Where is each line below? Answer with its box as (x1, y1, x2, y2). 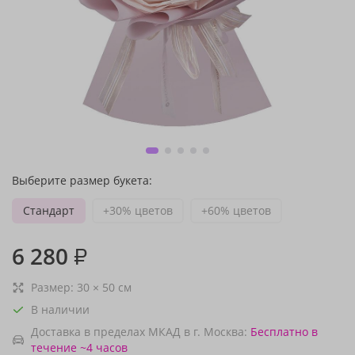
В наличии (31, 302, 90, 317)
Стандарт (23, 203, 74, 218)
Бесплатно (250, 324, 308, 339)
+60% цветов (201, 203, 271, 218)
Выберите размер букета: (12, 173, 152, 188)
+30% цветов (103, 203, 173, 218)
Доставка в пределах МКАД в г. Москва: (31, 324, 247, 339)
